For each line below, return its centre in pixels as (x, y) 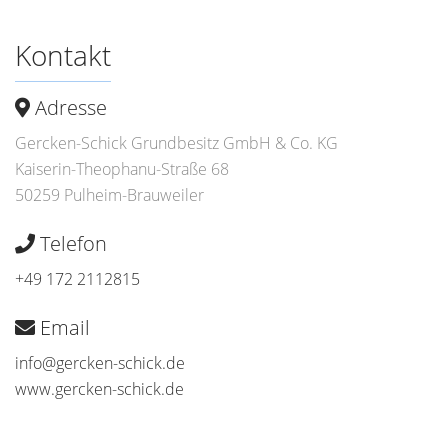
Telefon (71, 243)
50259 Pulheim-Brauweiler (109, 195)
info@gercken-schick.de (100, 363)
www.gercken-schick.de (99, 389)
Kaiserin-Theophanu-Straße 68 (122, 169)
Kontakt (63, 55)
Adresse (68, 107)
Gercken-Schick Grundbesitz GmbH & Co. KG (176, 143)
